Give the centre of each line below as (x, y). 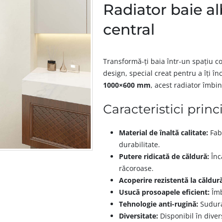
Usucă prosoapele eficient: (165, 192)
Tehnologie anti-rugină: (159, 204)
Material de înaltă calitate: (164, 132)
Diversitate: (139, 216)
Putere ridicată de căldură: (164, 156)
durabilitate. (140, 144)
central (129, 29)
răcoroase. (137, 168)
